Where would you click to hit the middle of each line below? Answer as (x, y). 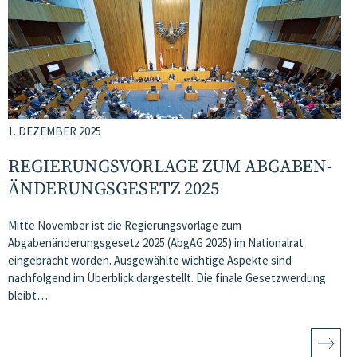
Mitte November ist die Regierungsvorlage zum (125, 225)
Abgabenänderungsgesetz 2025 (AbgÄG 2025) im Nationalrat (156, 243)
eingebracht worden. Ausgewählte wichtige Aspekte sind (150, 260)
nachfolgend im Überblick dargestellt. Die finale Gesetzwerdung (167, 278)
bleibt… (28, 295)
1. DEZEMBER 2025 (55, 131)
